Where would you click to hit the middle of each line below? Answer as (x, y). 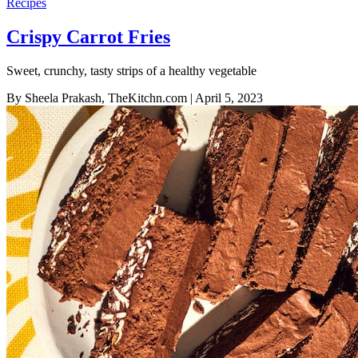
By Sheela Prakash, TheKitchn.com (97, 97)
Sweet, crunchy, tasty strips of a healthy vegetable (131, 70)
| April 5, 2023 (225, 97)
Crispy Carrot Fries (88, 36)
